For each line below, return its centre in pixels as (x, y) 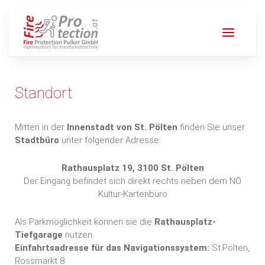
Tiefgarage (39, 235)
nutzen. (78, 235)
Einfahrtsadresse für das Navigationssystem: (112, 248)
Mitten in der (40, 127)
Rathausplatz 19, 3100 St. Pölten (132, 168)
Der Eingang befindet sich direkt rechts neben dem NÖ (132, 181)
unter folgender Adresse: (110, 140)
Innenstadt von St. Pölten (121, 127)
